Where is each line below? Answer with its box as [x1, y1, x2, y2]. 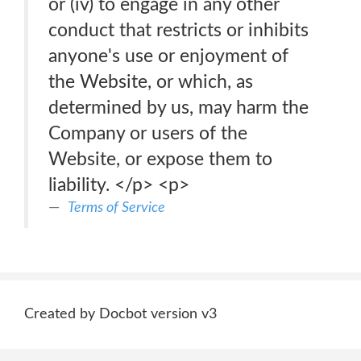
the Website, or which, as [48, 73, 253, 91]
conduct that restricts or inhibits [48, 21, 309, 39]
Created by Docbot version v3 [24, 307, 217, 322]
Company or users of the [48, 124, 247, 143]
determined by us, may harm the [48, 98, 309, 117]
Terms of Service [68, 200, 165, 215]
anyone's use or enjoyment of [48, 47, 288, 65]
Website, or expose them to [48, 150, 272, 168]
